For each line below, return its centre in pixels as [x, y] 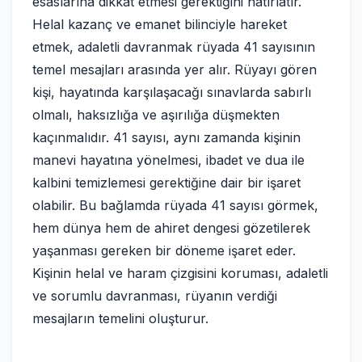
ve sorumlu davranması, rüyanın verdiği [155, 296]
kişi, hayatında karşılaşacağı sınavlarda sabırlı [172, 92]
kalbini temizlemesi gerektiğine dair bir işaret [166, 183]
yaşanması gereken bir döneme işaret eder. [164, 250]
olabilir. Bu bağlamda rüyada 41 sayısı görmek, [175, 205]
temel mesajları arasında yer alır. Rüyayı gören [175, 69]
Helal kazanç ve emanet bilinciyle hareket [160, 24]
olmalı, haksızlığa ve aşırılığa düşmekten [156, 115]
